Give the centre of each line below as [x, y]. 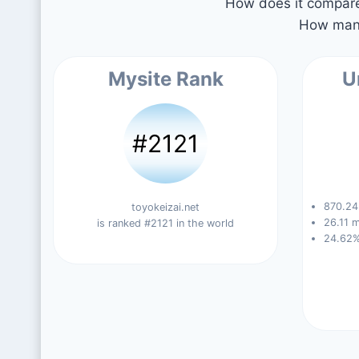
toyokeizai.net [166, 207]
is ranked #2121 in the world [166, 223]
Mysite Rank [165, 79]
